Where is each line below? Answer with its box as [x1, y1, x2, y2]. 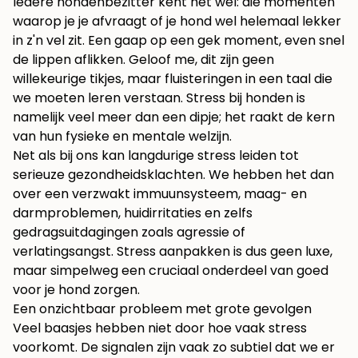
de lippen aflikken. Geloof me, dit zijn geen [13, 50, 274, 70]
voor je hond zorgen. [13, 280, 140, 300]
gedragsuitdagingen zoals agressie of [13, 223, 245, 242]
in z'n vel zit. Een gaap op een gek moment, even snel [13, 31, 344, 50]
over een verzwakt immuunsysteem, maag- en [13, 185, 307, 204]
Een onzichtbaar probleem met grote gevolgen [13, 300, 312, 319]
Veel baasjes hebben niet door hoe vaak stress [13, 319, 307, 338]
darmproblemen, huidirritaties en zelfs [13, 204, 253, 223]
